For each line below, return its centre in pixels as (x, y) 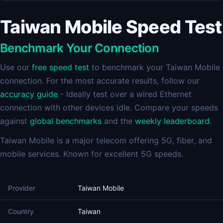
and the (118, 121)
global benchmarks (66, 121)
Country (21, 211)
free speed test (60, 67)
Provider (22, 188)
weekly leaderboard (172, 121)
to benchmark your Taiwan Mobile (155, 67)
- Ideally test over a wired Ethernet (125, 94)
